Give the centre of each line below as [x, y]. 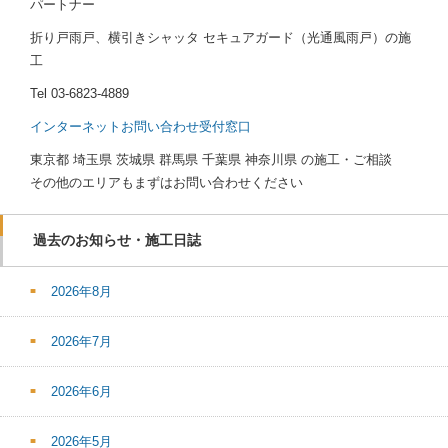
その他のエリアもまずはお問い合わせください [166, 183]
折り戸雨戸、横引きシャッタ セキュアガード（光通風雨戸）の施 [220, 38]
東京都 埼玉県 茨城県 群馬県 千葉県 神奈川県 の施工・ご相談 [211, 160]
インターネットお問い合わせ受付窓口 [140, 127]
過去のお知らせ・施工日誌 [117, 240]
